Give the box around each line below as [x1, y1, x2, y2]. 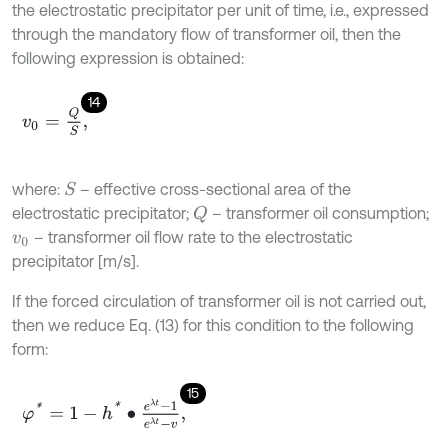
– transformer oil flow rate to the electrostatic [29, 228, 353, 247]
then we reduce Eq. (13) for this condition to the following [12, 316, 414, 335]
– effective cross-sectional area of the [76, 180, 352, 199]
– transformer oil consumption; [207, 204, 429, 223]
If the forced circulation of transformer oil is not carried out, [12, 292, 426, 311]
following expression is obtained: [12, 49, 244, 68]
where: [12, 180, 64, 199]
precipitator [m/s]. [12, 252, 139, 271]
